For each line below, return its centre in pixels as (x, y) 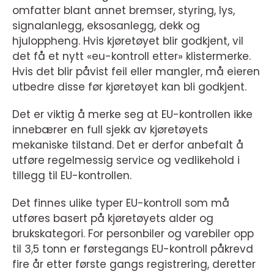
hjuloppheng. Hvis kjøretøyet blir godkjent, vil (128, 41)
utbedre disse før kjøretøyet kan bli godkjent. (129, 87)
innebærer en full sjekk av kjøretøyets (110, 130)
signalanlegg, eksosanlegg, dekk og (106, 26)
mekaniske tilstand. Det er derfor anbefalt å (128, 145)
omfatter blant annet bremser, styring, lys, (124, 11)
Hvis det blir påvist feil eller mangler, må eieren (136, 72)
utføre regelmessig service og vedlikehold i (126, 161)
